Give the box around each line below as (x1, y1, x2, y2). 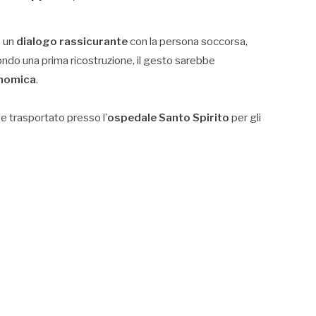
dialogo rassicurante (16, 35, 128, 48)
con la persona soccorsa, (128, 35, 248, 48)
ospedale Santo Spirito (107, 111, 229, 125)
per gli (229, 111, 261, 125)
